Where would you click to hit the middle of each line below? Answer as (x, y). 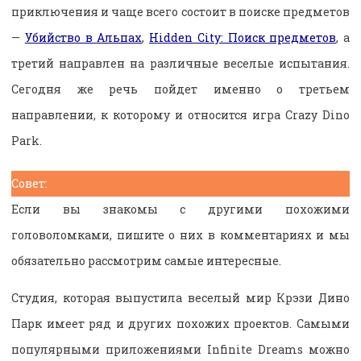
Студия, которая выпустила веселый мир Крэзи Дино (180, 298)
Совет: (29, 184)
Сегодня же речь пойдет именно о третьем (180, 89)
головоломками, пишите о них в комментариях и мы (180, 235)
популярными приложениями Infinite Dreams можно (180, 350)
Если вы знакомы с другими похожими (180, 210)
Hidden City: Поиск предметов (243, 38)
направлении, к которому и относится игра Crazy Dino (180, 115)
